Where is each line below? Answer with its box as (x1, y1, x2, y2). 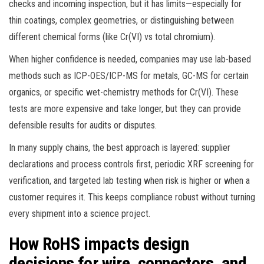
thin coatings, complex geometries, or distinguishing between (9, 14, 234, 26)
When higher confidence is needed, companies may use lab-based (9, 53, 251, 65)
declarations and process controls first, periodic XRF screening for (9, 158, 254, 170)
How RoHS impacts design (9, 233, 189, 254)
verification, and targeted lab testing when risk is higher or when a (9, 174, 250, 186)
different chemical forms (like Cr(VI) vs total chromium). (9, 31, 215, 42)
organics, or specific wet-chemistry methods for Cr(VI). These (9, 86, 239, 98)
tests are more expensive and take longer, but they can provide (9, 103, 241, 114)
